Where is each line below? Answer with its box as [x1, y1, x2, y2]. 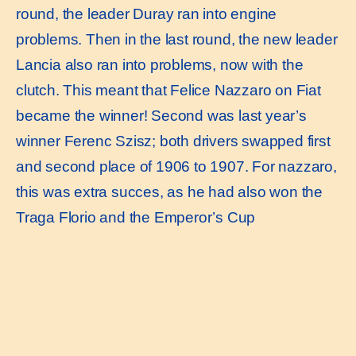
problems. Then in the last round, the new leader [16, 31, 338, 48]
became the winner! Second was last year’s [16, 107, 307, 125]
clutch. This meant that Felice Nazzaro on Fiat [16, 82, 321, 99]
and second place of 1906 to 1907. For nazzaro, [16, 158, 337, 176]
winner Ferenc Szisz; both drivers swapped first [16, 133, 331, 150]
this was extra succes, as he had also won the [16, 184, 323, 201]
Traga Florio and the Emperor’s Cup [16, 209, 256, 226]
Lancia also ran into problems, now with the [16, 56, 304, 74]
